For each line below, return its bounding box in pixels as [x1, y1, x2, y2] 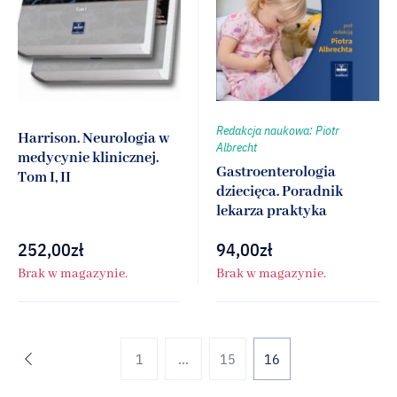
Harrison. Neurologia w [18, 128, 169, 148]
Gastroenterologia [216, 162, 336, 182]
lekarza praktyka [216, 201, 327, 221]
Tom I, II [18, 167, 71, 187]
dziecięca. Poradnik [216, 182, 343, 201]
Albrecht [216, 138, 257, 155]
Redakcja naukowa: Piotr [216, 121, 339, 138]
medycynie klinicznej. [18, 148, 159, 167]
